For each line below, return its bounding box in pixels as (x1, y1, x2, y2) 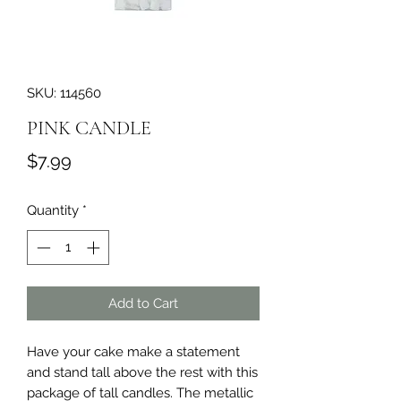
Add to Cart (108, 294, 178, 311)
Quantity (27, 202, 79, 218)
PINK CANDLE (27, 116, 151, 140)
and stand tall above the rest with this (27, 363, 258, 380)
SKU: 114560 (27, 85, 101, 101)
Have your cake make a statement (27, 343, 240, 360)
